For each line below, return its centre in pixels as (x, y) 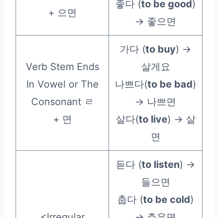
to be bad (170, 84)
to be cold (167, 199)
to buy (161, 49)
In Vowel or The (62, 84)
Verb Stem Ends (62, 66)
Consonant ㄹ (62, 101)
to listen (161, 164)
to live (153, 119)
